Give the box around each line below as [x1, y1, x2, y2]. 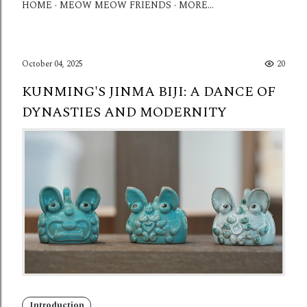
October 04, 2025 [22, 57, 83, 71]
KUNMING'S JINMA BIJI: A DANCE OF [22, 81, 275, 102]
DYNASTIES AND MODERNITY [22, 101, 227, 123]
